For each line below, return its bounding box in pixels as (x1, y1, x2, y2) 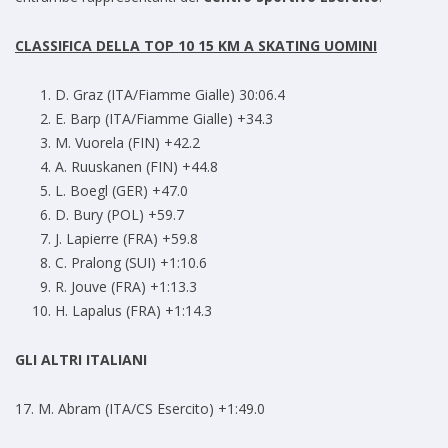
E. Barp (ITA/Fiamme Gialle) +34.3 (55, 109, 273, 129)
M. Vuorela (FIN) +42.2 (55, 133, 200, 153)
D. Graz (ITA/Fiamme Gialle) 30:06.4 (55, 85, 285, 105)
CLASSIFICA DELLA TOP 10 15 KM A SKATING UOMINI (15, 36, 377, 56)
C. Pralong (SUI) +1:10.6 (55, 253, 207, 273)
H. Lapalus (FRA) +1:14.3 (55, 301, 212, 321)
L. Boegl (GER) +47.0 (55, 181, 188, 201)
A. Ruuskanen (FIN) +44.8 (55, 157, 218, 177)
